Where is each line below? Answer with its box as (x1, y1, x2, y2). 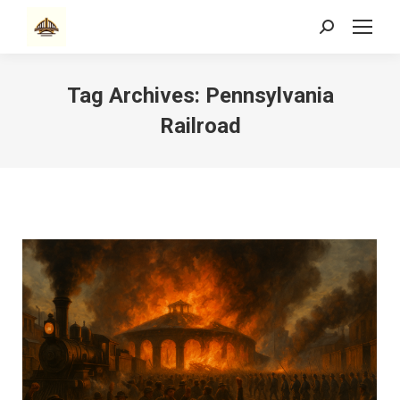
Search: (319, 22, 362, 38)
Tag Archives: (66, 83, 205, 108)
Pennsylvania (204, 83, 334, 108)
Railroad (159, 113, 241, 138)
